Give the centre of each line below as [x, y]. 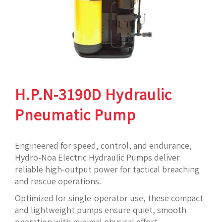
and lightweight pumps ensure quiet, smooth [101, 210]
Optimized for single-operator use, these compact [109, 198]
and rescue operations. [58, 181]
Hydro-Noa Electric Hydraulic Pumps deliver [97, 157]
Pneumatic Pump [75, 114]
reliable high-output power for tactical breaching [107, 169]
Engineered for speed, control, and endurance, [103, 145]
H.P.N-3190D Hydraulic [93, 94]
